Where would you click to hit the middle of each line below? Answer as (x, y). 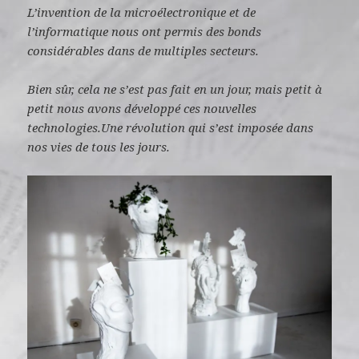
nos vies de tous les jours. (99, 147)
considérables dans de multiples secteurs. (143, 51)
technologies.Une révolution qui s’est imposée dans (171, 128)
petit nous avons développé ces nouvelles (142, 109)
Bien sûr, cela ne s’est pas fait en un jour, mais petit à (175, 89)
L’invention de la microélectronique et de (142, 12)
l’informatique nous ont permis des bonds (145, 32)
